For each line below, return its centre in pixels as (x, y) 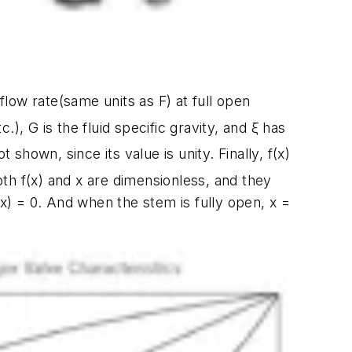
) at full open (209, 101)
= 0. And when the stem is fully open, (141, 202)
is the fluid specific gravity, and (145, 127)
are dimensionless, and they (177, 180)
